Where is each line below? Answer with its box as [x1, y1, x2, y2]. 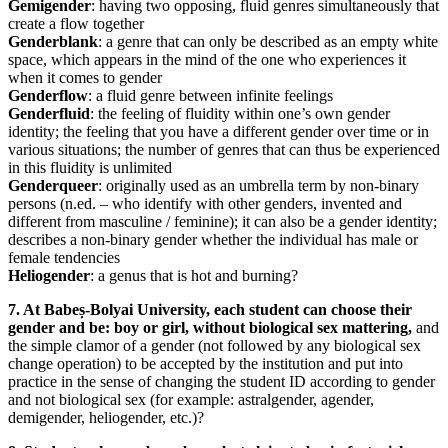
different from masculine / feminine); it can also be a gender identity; [8, 212, 437, 230]
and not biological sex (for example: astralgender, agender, [8, 390, 374, 408]
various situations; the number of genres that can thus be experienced [8, 140, 440, 158]
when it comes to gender [8, 68, 162, 86]
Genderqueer [8, 176, 98, 194]
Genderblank [8, 32, 98, 50]
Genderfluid [8, 104, 90, 122]
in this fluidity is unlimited [8, 158, 172, 176]
